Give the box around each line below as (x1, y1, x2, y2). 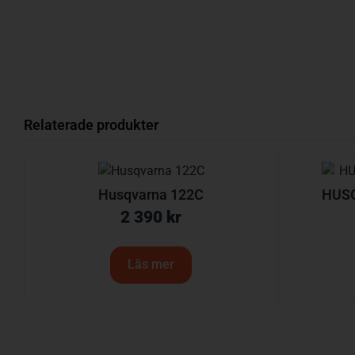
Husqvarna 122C (98, 185, 204, 203)
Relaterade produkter (24, 116, 158, 133)
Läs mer (128, 257, 174, 273)
